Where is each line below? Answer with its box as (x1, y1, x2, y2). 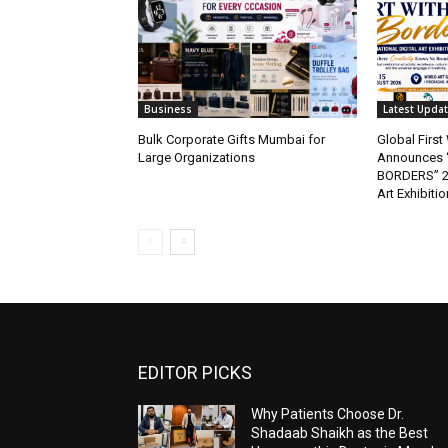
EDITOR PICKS (138, 362, 252, 384)
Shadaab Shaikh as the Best (251, 425, 429, 442)
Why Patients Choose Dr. (251, 406, 405, 423)
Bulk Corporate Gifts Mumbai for (138, 132, 325, 148)
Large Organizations (138, 150, 255, 166)
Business (144, 102, 192, 117)
